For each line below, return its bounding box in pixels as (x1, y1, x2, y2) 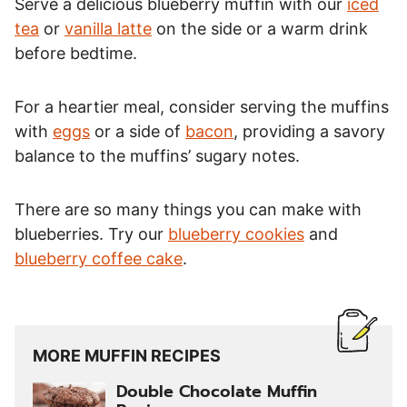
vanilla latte (65, 18, 152, 38)
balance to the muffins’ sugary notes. (15, 145, 300, 165)
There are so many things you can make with (15, 199, 362, 219)
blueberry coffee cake (15, 248, 183, 268)
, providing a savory (233, 121, 385, 141)
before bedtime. (15, 43, 137, 63)
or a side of (90, 121, 185, 141)
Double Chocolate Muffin (116, 378, 317, 404)
